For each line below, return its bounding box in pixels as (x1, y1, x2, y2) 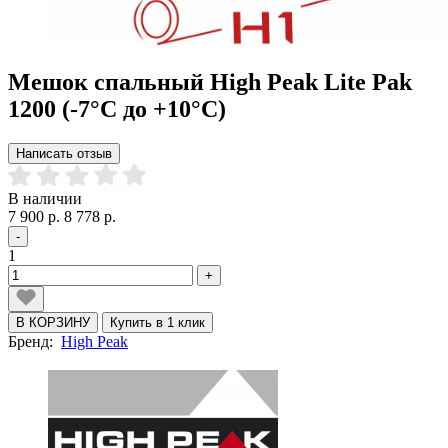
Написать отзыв (16, 145, 112, 161)
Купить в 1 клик (110, 314, 205, 330)
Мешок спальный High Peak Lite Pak (8, 68, 412, 95)
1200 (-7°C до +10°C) (8, 95, 226, 122)
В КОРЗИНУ (16, 314, 90, 330)
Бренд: (8, 332, 61, 350)
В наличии (8, 189, 82, 207)
